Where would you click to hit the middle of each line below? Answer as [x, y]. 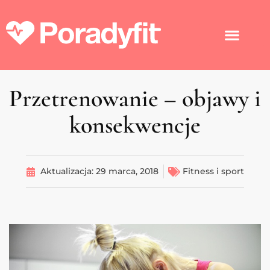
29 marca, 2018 [127, 171]
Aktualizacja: [68, 171]
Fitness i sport [213, 171]
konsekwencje [135, 125]
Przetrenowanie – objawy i [135, 99]
